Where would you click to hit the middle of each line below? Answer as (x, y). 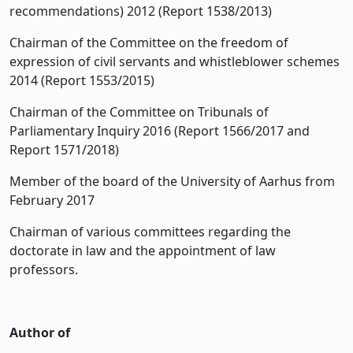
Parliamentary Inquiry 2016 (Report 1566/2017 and (160, 130)
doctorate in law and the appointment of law (143, 250)
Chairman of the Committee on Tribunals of (139, 111)
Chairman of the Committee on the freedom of (149, 42)
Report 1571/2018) (64, 149)
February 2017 (52, 200)
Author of (40, 332)
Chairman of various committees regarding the (150, 231)
